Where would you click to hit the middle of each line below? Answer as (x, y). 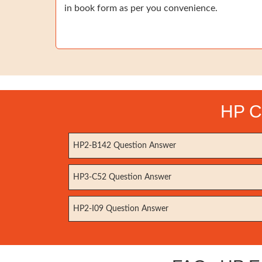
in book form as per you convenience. (141, 8)
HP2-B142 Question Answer (125, 146)
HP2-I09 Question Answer (121, 209)
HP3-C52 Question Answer (122, 177)
